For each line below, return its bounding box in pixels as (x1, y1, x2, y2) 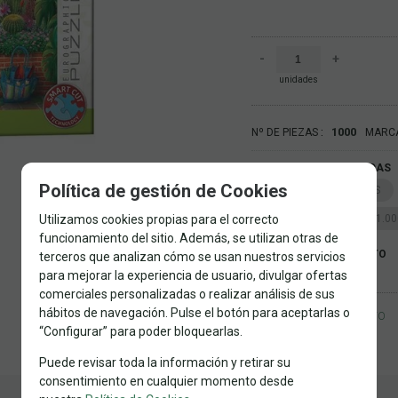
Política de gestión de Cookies (39, 180, 288, 202)
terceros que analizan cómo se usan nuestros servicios (39, 250, 346, 264)
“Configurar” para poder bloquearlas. (39, 324, 243, 338)
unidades (278, 74, 318, 84)
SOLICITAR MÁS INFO (279, 309, 386, 322)
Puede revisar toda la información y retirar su (39, 355, 291, 370)
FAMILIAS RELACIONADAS (251, 161, 391, 174)
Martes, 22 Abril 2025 (251, 263, 359, 277)
